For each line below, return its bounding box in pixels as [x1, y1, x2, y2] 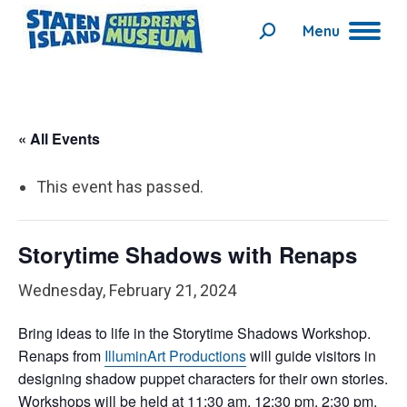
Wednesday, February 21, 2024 [18, 281, 236, 300]
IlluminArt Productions [104, 345, 246, 366]
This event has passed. [36, 177, 203, 196]
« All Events [18, 128, 100, 149]
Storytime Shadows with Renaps [18, 239, 357, 270]
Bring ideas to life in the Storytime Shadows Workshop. [18, 323, 371, 343]
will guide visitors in [246, 345, 376, 366]
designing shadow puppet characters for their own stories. [18, 368, 388, 389]
